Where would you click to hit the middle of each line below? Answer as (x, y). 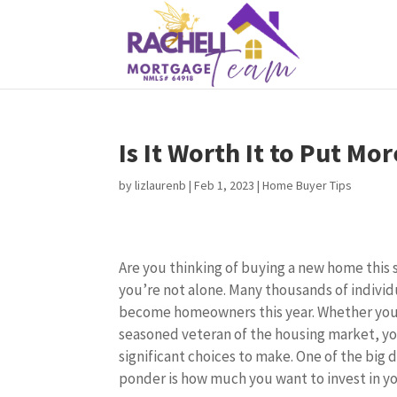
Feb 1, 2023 (225, 185)
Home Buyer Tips (307, 185)
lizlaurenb (161, 185)
